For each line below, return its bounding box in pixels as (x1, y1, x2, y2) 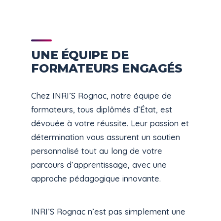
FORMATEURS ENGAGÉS (31, 61, 183, 76)
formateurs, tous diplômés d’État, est (31, 104, 173, 115)
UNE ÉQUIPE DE (31, 48, 129, 63)
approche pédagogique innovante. (31, 173, 161, 184)
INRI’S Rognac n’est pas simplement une (31, 206, 186, 217)
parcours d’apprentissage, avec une (31, 159, 167, 170)
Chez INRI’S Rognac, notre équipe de (31, 90, 172, 101)
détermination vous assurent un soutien (31, 132, 181, 143)
